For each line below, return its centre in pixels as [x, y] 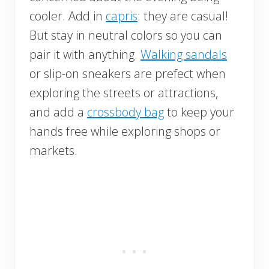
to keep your [199, 112]
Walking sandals [184, 54]
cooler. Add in [68, 16]
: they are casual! [183, 16]
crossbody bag [125, 112]
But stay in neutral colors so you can [126, 35]
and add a [58, 112]
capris [122, 16]
